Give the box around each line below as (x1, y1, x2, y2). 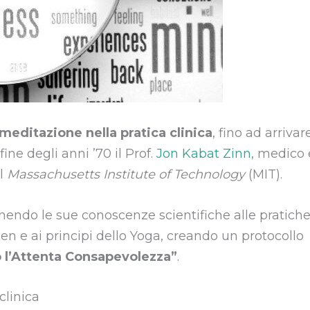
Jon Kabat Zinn (153, 145, 251, 161)
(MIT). (245, 166, 282, 182)
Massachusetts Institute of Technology (7, 166, 245, 182)
